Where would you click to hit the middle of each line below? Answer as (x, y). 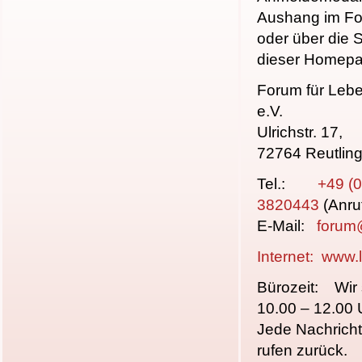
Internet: (289, 257)
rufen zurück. (302, 350)
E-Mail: (287, 226)
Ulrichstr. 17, (300, 132)
